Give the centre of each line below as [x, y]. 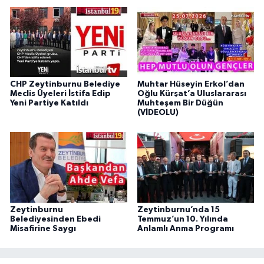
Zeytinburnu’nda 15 [178, 209]
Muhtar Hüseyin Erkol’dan [191, 84]
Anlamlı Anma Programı [185, 228]
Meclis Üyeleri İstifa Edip [60, 93]
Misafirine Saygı [43, 228]
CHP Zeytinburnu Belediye [65, 84]
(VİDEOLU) [158, 112]
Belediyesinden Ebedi [55, 219]
